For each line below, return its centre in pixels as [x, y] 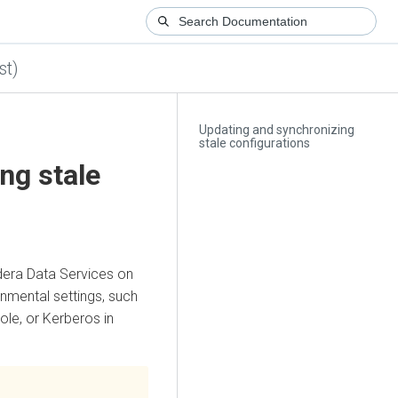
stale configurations [255, 143]
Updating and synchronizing [277, 130]
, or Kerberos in [67, 318]
